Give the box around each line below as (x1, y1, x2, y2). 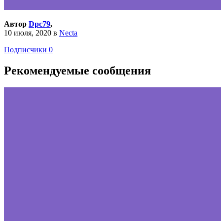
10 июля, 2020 (4, 28, 51, 37)
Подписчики (4, 45, 47, 54)
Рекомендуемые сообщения (4, 64, 151, 77)
